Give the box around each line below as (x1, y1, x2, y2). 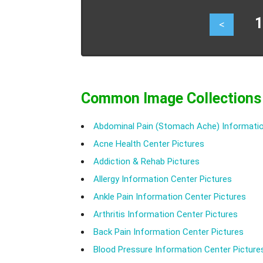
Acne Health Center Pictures (93, 139, 204, 150)
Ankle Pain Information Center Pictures (93, 191, 246, 203)
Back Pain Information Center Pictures (93, 227, 244, 238)
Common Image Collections (81, 90, 261, 107)
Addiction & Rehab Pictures (93, 156, 200, 167)
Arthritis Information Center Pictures (93, 209, 238, 220)
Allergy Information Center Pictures (93, 174, 232, 185)
